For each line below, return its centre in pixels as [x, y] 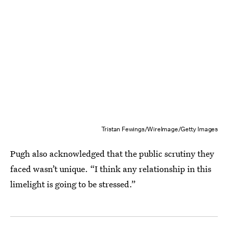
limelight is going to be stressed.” [73, 184]
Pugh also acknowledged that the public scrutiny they [112, 153]
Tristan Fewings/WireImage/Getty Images [159, 129]
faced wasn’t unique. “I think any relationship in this [111, 169]
